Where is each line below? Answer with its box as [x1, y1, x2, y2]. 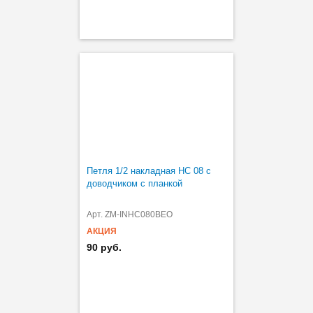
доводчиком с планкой [87, 177, 182, 189]
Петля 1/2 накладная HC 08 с [87, 165, 211, 176]
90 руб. [87, 241, 122, 253]
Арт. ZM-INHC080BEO [87, 209, 173, 219]
